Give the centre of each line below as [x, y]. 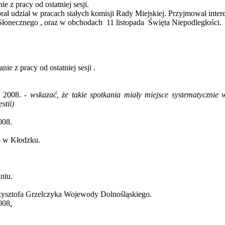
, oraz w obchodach [71, 23]
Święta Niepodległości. [185, 23]
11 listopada [126, 23]
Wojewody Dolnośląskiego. [107, 194]
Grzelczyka [44, 194]
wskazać [43, 95]
